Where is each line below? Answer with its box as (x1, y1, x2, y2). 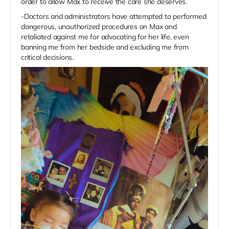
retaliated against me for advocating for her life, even (21, 32, 189, 42)
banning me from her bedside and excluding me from (21, 42, 189, 52)
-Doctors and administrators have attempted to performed (21, 12, 207, 21)
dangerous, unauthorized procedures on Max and (21, 22, 177, 32)
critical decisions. (21, 53, 74, 62)
